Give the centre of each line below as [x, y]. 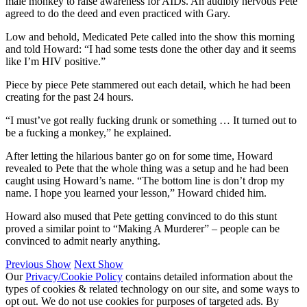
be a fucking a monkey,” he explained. [88, 133]
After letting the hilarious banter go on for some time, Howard [139, 156]
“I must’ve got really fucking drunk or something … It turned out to [151, 121]
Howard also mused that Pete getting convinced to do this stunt [141, 217]
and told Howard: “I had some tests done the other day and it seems [151, 49]
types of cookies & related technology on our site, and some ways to [152, 289]
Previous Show [38, 265]
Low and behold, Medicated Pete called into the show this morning [150, 37]
